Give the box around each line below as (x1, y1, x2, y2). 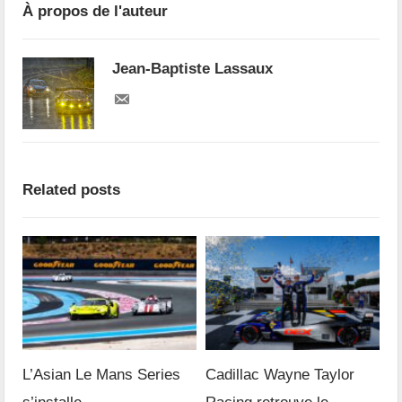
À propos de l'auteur (22, 2, 169, 20)
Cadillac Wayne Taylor (205, 366, 354, 384)
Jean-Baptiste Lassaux (112, 59, 274, 77)
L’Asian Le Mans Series (22, 366, 181, 384)
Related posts (22, 180, 121, 198)
